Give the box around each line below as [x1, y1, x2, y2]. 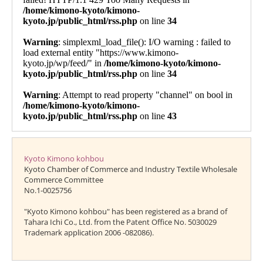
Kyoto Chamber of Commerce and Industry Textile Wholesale [24, 164, 237, 174]
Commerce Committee [24, 174, 103, 185]
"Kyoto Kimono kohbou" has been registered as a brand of [24, 206, 227, 217]
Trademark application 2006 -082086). [24, 227, 154, 238]
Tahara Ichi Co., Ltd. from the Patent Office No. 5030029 [24, 217, 217, 227]
